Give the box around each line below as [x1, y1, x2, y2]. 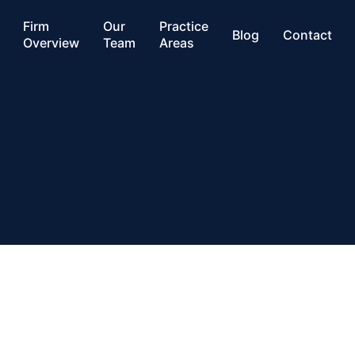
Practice [158, 18, 208, 35]
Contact [282, 26, 332, 43]
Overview [22, 35, 79, 52]
